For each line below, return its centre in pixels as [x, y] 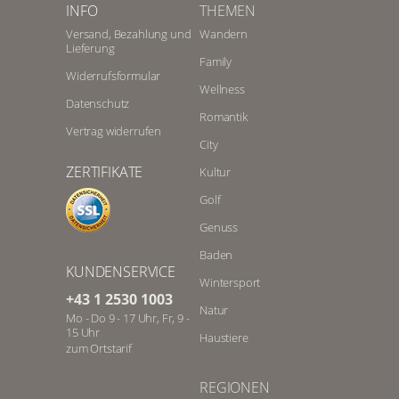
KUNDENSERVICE [121, 271]
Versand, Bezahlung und [129, 33]
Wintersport [230, 282]
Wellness [222, 89]
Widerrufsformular [114, 75]
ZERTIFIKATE [105, 171]
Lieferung [90, 48]
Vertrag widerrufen [114, 130]
